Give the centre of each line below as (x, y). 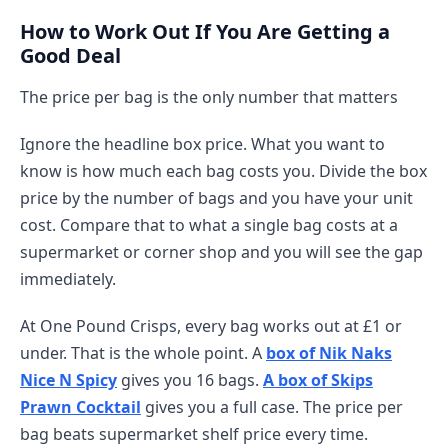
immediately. (68, 279)
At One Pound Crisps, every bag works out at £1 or (211, 326)
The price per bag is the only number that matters (209, 97)
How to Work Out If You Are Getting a (205, 31)
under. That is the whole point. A (143, 353)
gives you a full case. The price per (272, 407)
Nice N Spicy (68, 380)
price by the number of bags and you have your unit (216, 198)
